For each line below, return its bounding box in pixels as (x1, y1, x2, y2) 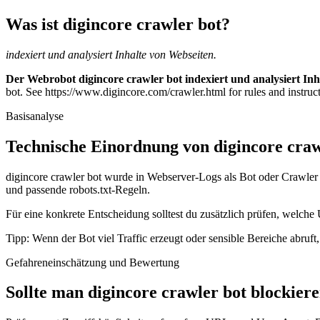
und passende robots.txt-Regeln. (6, 183, 150, 196)
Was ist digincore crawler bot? (6, 14, 230, 34)
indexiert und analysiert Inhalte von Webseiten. (6, 48, 216, 61)
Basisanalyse (6, 109, 64, 122)
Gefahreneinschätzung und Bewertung (6, 256, 179, 269)
